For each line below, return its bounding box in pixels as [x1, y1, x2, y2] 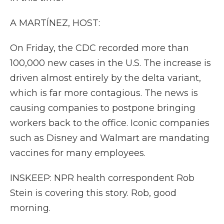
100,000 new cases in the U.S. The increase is [10, 57, 211, 68]
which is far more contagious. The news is [10, 87, 198, 98]
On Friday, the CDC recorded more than [10, 42, 189, 53]
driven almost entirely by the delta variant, [10, 72, 201, 83]
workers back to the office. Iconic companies [10, 117, 209, 128]
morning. [10, 202, 50, 213]
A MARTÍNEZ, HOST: [10, 17, 100, 28]
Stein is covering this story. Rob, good [10, 187, 176, 198]
